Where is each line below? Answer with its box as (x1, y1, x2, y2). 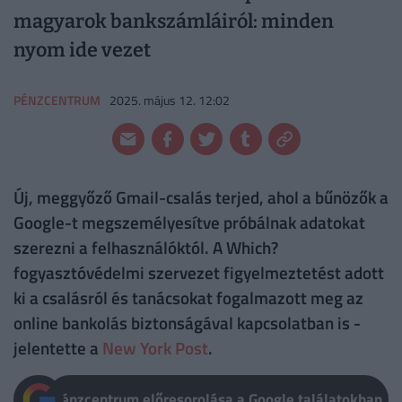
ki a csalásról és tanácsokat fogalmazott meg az (13, 284, 363, 311)
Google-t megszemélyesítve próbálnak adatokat (13, 209, 365, 236)
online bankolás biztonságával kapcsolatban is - (13, 310, 361, 336)
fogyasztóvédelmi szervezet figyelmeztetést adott (13, 259, 384, 286)
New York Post (102, 335, 208, 362)
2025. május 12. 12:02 (109, 90, 231, 109)
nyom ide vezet (13, 39, 151, 63)
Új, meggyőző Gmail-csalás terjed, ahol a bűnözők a (13, 184, 389, 211)
